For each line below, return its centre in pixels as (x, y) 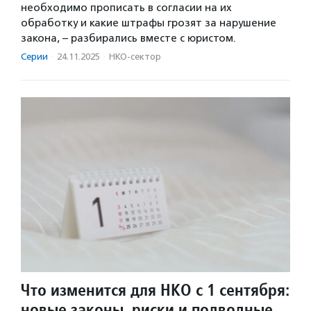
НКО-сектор (135, 57)
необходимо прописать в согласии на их (126, 8)
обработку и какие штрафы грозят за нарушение (149, 23)
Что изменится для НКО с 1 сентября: (155, 290)
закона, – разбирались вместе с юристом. (128, 39)
